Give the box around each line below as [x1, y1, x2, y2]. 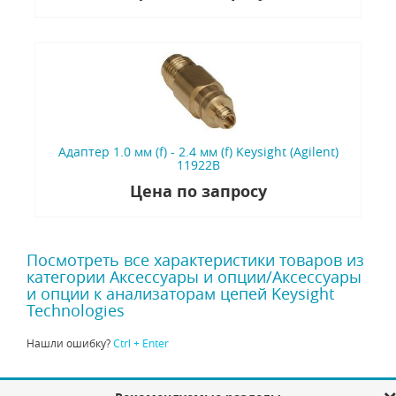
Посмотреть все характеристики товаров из [27, 249, 364, 271]
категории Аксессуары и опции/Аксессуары [27, 266, 362, 288]
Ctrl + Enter [113, 336, 169, 351]
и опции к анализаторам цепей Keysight [27, 283, 334, 305]
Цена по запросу [129, 180, 267, 203]
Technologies [27, 300, 125, 322]
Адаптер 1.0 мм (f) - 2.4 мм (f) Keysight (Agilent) [57, 143, 339, 161]
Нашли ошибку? [27, 336, 113, 351]
